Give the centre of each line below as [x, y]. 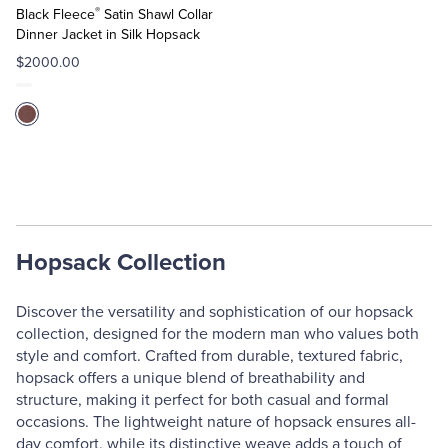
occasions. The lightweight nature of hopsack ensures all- [216, 422]
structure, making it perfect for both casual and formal [202, 400]
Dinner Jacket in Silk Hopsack [108, 34]
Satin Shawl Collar [156, 14]
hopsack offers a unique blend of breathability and [190, 378]
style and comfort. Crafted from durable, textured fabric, [209, 356]
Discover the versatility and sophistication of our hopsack [214, 312]
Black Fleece [55, 14]
